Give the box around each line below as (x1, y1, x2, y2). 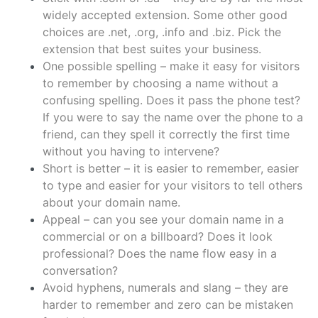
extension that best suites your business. (43, 42, 261, 57)
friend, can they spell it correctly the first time (43, 127, 290, 142)
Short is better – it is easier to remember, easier (43, 161, 299, 176)
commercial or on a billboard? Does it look (43, 229, 273, 244)
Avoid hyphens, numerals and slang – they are (43, 280, 288, 295)
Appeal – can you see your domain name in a (43, 212, 284, 227)
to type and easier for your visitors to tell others (43, 178, 302, 193)
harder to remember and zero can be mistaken (43, 297, 293, 312)
